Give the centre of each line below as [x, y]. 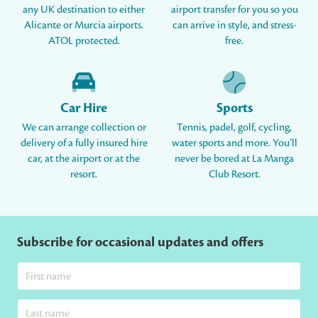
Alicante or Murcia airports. [84, 25]
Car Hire [84, 108]
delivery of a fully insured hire [84, 143]
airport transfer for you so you [234, 9]
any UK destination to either [84, 9]
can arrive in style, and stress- [234, 25]
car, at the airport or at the [84, 158]
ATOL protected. [84, 40]
